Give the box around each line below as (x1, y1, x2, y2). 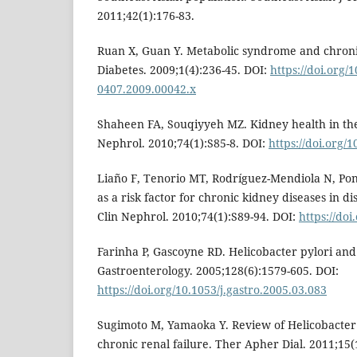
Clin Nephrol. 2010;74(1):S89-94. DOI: (97, 209, 299, 225)
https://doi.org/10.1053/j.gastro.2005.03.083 (97, 282, 327, 298)
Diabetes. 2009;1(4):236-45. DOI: (97, 62, 270, 78)
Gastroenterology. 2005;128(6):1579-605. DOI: (97, 263, 339, 279)
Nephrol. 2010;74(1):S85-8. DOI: (97, 135, 269, 151)
